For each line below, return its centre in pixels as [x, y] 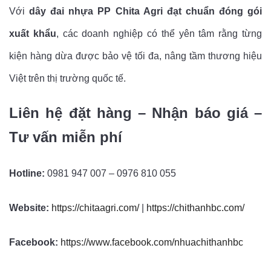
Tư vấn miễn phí [66, 137]
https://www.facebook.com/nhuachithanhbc [152, 243]
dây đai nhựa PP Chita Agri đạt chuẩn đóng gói [146, 11]
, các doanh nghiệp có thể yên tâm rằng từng [159, 34]
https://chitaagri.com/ [95, 208]
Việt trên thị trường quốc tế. [67, 79]
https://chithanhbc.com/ [195, 208]
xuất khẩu [33, 34]
